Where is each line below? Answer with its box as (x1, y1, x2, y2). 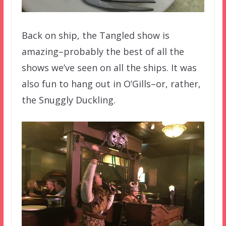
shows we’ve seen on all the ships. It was (21, 61, 197, 74)
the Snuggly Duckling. (21, 93, 116, 106)
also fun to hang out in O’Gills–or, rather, (21, 77, 201, 90)
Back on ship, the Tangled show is (21, 29, 169, 41)
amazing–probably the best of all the (21, 45, 184, 58)
